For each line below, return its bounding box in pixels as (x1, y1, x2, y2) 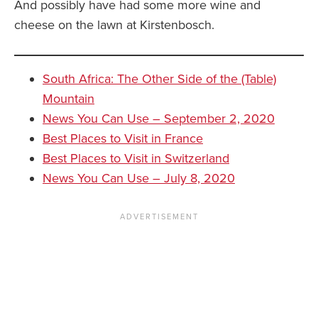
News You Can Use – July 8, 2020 (43, 170, 235, 187)
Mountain (43, 91, 94, 107)
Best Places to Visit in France (43, 131, 203, 147)
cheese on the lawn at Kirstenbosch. (14, 17, 214, 33)
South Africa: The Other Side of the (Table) (43, 71, 276, 87)
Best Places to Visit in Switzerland (43, 150, 229, 167)
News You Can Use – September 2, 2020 (43, 111, 275, 127)
